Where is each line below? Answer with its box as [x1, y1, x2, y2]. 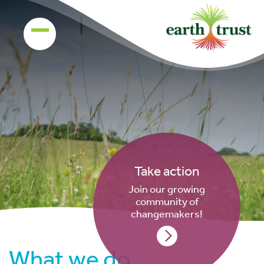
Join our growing [128, 182, 205, 195]
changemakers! [131, 207, 203, 220]
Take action [134, 163, 200, 179]
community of [135, 194, 199, 207]
